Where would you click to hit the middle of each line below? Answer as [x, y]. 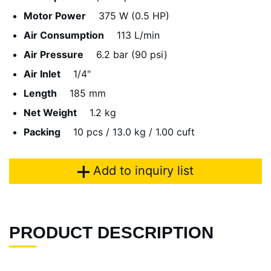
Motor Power [55, 16]
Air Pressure [54, 54]
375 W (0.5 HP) [134, 16]
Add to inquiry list [142, 170]
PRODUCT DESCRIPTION [111, 232]
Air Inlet [42, 74]
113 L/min [138, 35]
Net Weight [50, 113]
